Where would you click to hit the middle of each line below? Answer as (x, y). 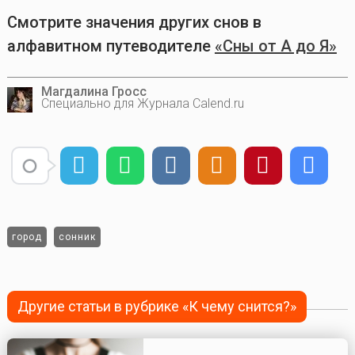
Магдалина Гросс (94, 92)
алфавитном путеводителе (111, 46)
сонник (77, 237)
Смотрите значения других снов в (134, 23)
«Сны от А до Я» (275, 46)
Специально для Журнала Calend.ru (142, 104)
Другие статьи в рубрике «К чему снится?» (157, 307)
